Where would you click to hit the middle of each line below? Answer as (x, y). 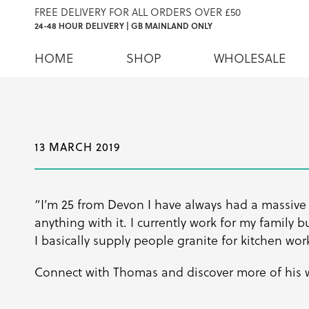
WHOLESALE (250, 58)
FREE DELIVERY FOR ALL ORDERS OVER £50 (138, 12)
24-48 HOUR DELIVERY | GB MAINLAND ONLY (123, 26)
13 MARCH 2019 (78, 147)
